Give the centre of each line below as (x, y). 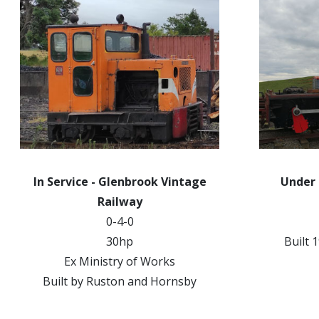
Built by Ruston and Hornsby (120, 281)
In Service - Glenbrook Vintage (120, 182)
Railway (120, 202)
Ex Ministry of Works (120, 261)
